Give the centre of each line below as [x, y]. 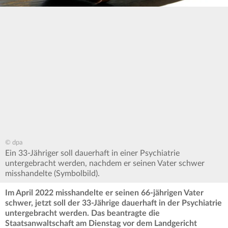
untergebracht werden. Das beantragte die [82, 213]
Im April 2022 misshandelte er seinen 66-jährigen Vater [104, 193]
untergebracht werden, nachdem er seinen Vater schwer [105, 164]
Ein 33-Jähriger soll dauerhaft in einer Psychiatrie [92, 153]
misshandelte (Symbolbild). [52, 174]
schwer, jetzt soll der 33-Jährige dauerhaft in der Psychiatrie [113, 203]
